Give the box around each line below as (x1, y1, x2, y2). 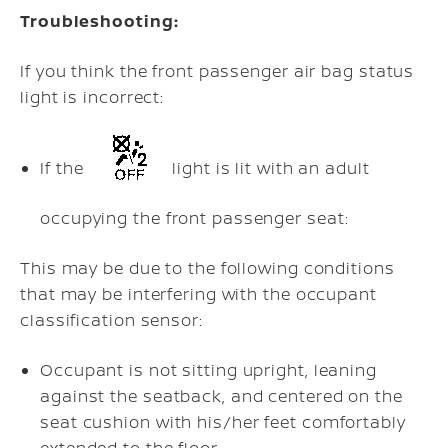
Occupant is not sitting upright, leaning (40, 358, 377, 381)
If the (40, 156, 89, 179)
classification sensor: (20, 308, 203, 331)
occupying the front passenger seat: (40, 206, 349, 229)
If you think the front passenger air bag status (20, 59, 415, 82)
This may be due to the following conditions (20, 256, 395, 279)
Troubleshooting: (20, 9, 179, 32)
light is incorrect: (20, 85, 165, 108)
